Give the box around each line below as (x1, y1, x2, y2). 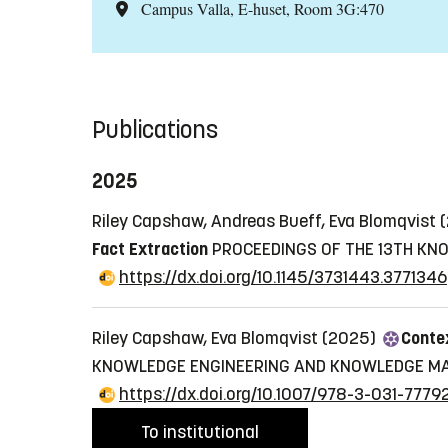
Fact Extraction (92, 238, 208, 261)
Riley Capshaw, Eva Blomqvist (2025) (92, 327, 380, 350)
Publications (92, 115, 218, 146)
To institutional (141, 421, 259, 444)
